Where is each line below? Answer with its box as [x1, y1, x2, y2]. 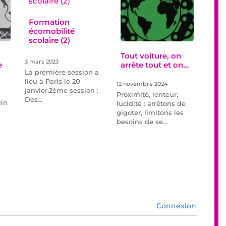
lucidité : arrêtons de [116, 99, 186, 108]
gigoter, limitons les [116, 108, 184, 117]
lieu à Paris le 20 [25, 77, 81, 85]
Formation [29, 17, 70, 27]
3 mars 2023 [25, 58, 59, 65]
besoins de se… [116, 118, 167, 126]
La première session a [25, 68, 99, 76]
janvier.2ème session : [25, 86, 99, 94]
